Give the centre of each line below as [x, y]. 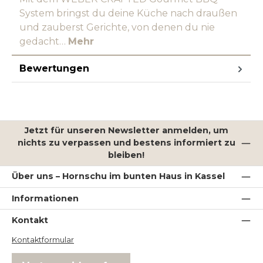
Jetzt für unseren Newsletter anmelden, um [126, 131]
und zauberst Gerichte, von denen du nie [117, 27]
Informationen [45, 198]
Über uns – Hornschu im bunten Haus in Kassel [118, 176]
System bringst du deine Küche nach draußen [128, 13]
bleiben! [127, 155]
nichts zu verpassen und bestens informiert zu [126, 143]
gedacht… [44, 41]
